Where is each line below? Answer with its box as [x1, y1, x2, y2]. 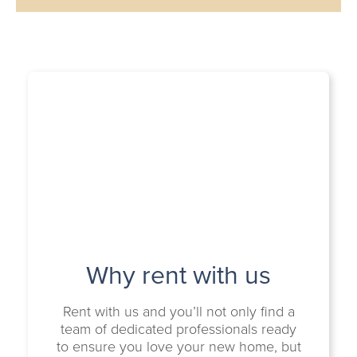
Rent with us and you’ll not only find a [62, 301, 295, 322]
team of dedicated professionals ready [61, 319, 296, 339]
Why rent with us [86, 256, 271, 294]
